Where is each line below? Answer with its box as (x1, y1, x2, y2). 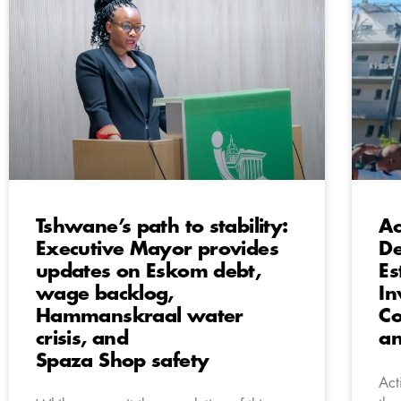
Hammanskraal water (36, 306, 243, 326)
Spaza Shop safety (36, 351, 209, 371)
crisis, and (36, 328, 129, 348)
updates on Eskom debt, (36, 261, 261, 281)
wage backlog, (36, 284, 174, 303)
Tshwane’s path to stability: (36, 217, 288, 236)
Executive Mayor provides (36, 239, 278, 259)
